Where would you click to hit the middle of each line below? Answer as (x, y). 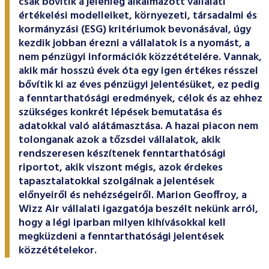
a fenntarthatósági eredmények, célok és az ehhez (141, 98)
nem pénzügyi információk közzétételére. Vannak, (140, 57)
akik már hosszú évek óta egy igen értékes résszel (138, 71)
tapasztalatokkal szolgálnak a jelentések (116, 181)
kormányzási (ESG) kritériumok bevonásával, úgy (135, 29)
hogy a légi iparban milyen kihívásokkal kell (122, 223)
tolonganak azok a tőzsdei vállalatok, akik (119, 140)
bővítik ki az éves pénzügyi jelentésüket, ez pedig (139, 85)
